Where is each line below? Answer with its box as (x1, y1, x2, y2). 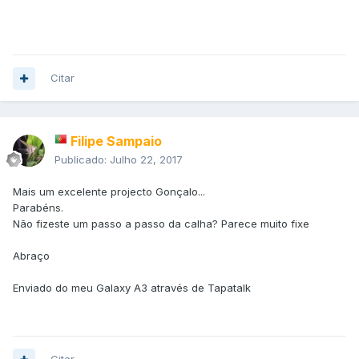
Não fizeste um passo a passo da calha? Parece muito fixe (13, 217, 309, 231)
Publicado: (54, 153, 110, 167)
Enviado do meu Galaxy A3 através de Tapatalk (13, 281, 251, 295)
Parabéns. (13, 201, 63, 215)
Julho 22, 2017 (110, 153, 183, 167)
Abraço (13, 249, 50, 263)
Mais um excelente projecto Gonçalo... (13, 185, 205, 199)
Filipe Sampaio (71, 133, 162, 150)
